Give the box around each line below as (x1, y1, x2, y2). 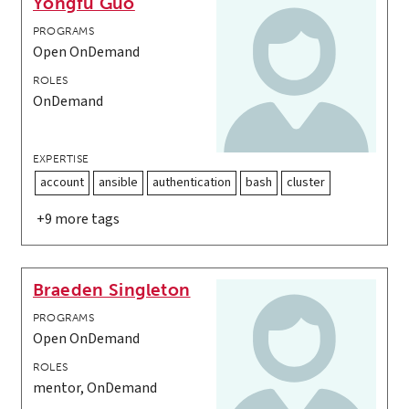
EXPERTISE (33, 152, 89, 166)
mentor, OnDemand (33, 378, 157, 399)
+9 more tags (37, 209, 120, 230)
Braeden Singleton (33, 279, 191, 301)
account (40, 173, 84, 193)
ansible (99, 173, 138, 193)
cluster (287, 173, 325, 193)
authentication (152, 173, 231, 193)
